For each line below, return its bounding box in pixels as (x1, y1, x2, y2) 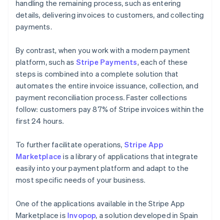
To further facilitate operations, (16, 139, 124, 150)
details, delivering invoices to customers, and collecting (16, 10, 204, 20)
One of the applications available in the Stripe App (16, 198, 185, 209)
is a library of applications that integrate (61, 151, 198, 162)
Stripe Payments (76, 57, 137, 67)
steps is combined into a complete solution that (16, 69, 179, 79)
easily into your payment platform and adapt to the (16, 163, 189, 173)
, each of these (137, 57, 188, 67)
